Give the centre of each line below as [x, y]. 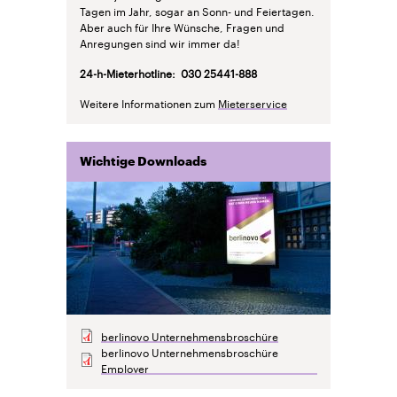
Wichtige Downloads [143, 161]
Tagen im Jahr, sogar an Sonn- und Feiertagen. [197, 10]
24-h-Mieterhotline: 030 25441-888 [168, 72]
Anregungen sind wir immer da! [160, 42]
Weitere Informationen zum [149, 102]
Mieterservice [253, 102]
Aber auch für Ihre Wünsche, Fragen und [182, 26]
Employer [125, 367]
